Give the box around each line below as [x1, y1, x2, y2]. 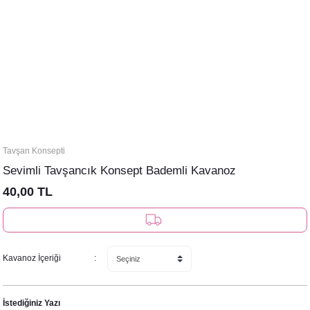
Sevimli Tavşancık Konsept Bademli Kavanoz [3, 164, 236, 176]
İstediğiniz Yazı [3, 298, 60, 308]
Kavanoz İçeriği [3, 253, 61, 264]
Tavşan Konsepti [3, 146, 65, 156]
